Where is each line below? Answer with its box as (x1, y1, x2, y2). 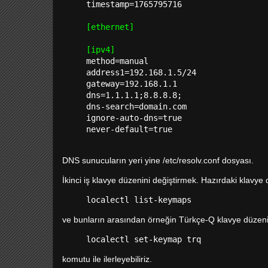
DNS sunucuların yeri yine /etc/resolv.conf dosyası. (62, 156, 256, 165)
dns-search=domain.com (86, 102, 187, 111)
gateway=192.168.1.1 (86, 79, 177, 89)
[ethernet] (86, 22, 134, 32)
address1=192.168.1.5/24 (86, 68, 196, 77)
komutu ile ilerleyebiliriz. (62, 254, 152, 264)
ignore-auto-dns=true (86, 113, 182, 123)
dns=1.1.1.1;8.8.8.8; (86, 90, 182, 100)
